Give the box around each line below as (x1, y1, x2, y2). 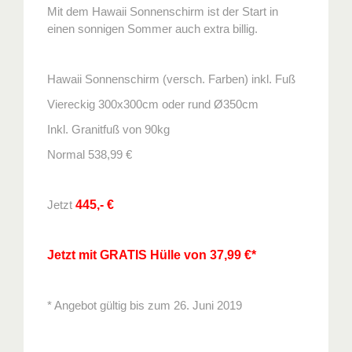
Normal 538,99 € (47, 148, 132, 161)
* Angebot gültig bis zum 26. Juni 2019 (47, 299, 242, 312)
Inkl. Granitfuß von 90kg (47, 123, 170, 136)
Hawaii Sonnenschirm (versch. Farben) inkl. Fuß (47, 72, 295, 86)
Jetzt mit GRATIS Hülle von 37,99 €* (47, 248, 256, 262)
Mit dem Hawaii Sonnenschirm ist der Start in (47, 5, 278, 18)
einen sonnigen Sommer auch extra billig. (47, 22, 258, 35)
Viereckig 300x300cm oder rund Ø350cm (47, 97, 258, 111)
